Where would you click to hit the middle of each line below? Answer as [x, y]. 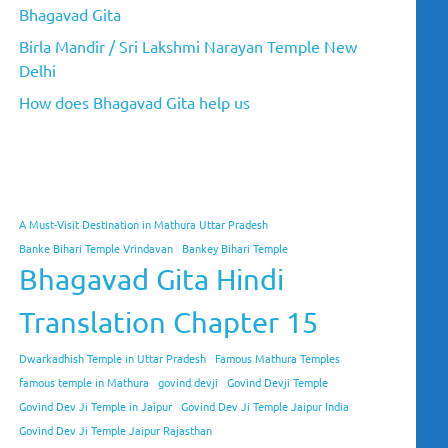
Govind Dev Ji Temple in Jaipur [96, 406]
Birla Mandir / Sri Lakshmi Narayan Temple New [188, 46]
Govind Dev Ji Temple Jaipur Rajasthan [116, 430]
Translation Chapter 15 [169, 322]
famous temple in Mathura [84, 382]
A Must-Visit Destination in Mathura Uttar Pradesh [144, 224]
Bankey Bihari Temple [235, 248]
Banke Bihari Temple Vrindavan [96, 248]
